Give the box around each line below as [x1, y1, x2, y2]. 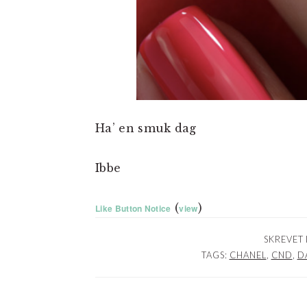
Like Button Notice [95, 202, 171, 214]
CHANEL [229, 249, 267, 260]
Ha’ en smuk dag [95, 121, 197, 135]
